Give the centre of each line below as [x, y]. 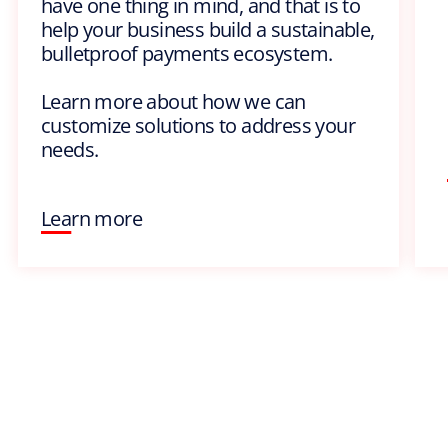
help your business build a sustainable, [208, 29]
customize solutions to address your [198, 125]
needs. [70, 149]
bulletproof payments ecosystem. [187, 53]
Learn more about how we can [173, 101]
